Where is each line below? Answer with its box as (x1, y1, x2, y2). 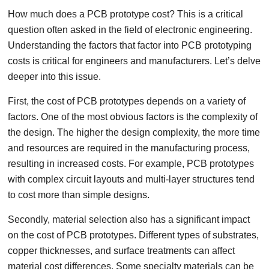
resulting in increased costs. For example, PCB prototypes (8, 159, 255, 169)
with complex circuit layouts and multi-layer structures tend (8, 174, 255, 184)
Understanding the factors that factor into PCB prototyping (8, 40, 252, 50)
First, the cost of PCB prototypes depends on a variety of (8, 96, 246, 106)
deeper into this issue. (8, 71, 101, 82)
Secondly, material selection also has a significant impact (8, 214, 250, 225)
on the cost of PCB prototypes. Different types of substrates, (8, 230, 259, 240)
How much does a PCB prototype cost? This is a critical (8, 9, 244, 19)
